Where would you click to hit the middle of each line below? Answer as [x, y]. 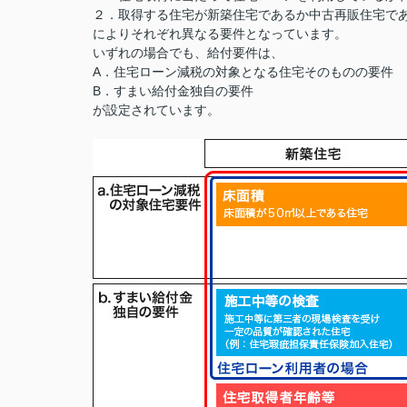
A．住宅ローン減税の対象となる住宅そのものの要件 [243, 72]
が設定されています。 [156, 110]
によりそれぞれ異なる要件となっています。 [220, 34]
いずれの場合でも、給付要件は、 [188, 53]
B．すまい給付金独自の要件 [173, 91]
